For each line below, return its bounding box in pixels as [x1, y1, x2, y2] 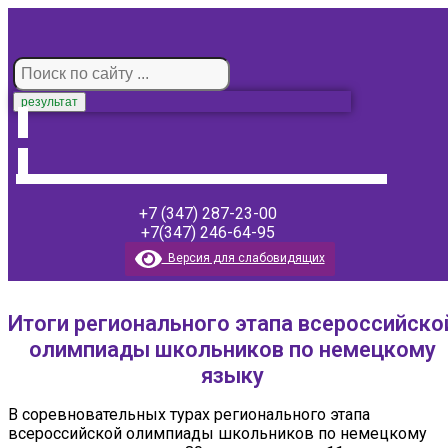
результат [21, 95, 78, 109]
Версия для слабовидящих [161, 251, 325, 266]
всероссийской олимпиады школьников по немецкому [8, 424, 427, 443]
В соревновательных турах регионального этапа [8, 405, 370, 424]
